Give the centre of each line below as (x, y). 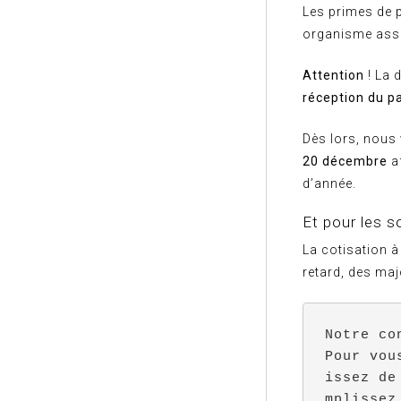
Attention (335, 75)
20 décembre (345, 161)
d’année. (329, 183)
